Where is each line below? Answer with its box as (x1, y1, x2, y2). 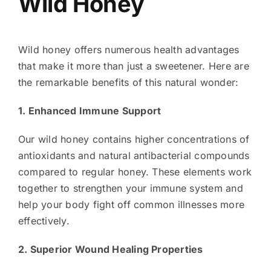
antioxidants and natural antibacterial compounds (18, 149, 250, 162)
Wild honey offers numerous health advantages (18, 43, 240, 56)
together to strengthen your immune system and (18, 181, 243, 194)
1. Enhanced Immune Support (18, 104, 162, 117)
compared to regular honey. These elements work (18, 165, 252, 178)
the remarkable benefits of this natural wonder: (18, 76, 239, 88)
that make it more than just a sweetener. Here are (18, 59, 249, 72)
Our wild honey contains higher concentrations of (18, 132, 250, 145)
